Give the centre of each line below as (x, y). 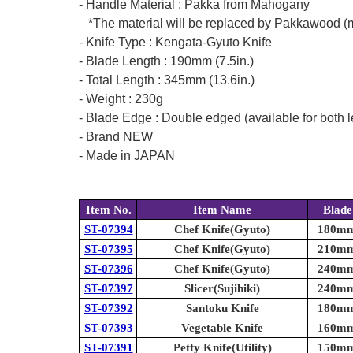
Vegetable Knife (222, 328)
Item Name (222, 210)
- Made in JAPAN (127, 156)
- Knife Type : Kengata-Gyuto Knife (175, 43)
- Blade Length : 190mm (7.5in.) (166, 61)
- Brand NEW (116, 137)
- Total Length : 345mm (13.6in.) (167, 80)
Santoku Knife (222, 308)
